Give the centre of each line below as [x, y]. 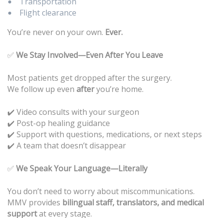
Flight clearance [48, 12]
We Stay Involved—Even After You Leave [90, 55]
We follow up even [42, 89]
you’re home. [119, 89]
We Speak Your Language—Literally [82, 168]
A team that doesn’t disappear [70, 145]
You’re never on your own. [56, 32]
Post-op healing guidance [62, 123]
